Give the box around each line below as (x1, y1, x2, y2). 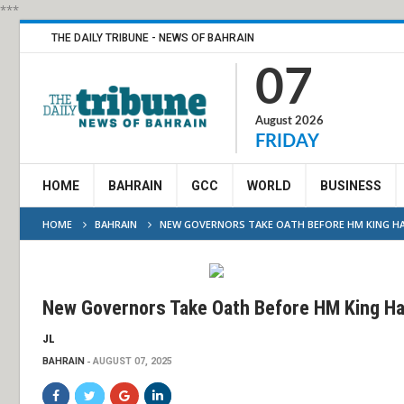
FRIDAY (255, 133, 319, 151)
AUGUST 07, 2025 (93, 355, 172, 367)
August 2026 (255, 115, 324, 127)
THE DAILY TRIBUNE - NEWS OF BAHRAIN (51, 32, 254, 44)
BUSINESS (320, 179, 381, 193)
